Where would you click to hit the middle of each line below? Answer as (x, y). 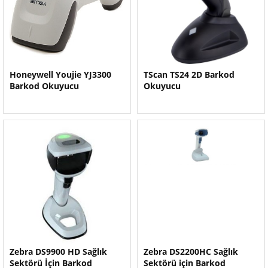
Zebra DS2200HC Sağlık (191, 252)
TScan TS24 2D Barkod (189, 74)
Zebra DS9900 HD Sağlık (58, 252)
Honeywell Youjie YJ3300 (60, 74)
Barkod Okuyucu (44, 86)
